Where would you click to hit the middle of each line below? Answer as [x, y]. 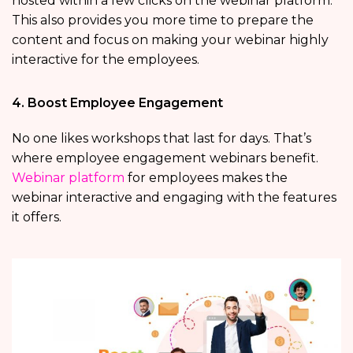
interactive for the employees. [106, 60]
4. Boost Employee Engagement [117, 103]
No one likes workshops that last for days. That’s [162, 139]
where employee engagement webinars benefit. [165, 158]
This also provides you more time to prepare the [163, 20]
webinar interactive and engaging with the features [174, 198]
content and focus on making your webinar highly [170, 40]
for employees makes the [206, 178]
